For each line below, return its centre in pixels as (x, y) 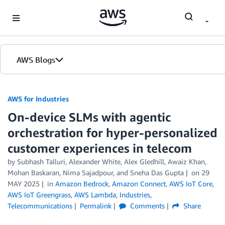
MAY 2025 (24, 184)
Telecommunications (40, 206)
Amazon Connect (139, 184)
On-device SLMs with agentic (89, 117)
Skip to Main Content (38, 10)
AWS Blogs (36, 60)
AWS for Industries (38, 99)
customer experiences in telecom (100, 148)
